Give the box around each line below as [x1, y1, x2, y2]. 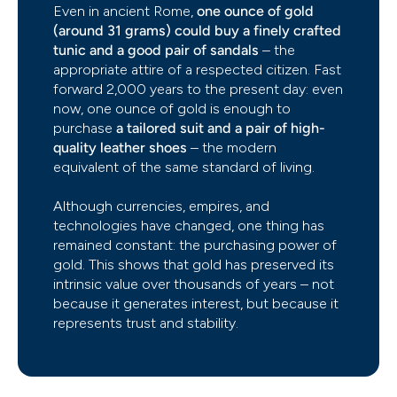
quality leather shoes [53, 139, 187, 157]
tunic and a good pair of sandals [53, 42, 259, 59]
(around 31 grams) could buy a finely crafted [53, 22, 341, 40]
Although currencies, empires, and [53, 198, 269, 215]
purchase [53, 120, 116, 137]
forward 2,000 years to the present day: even [53, 81, 343, 98]
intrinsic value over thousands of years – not [53, 276, 334, 293]
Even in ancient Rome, [53, 3, 197, 20]
